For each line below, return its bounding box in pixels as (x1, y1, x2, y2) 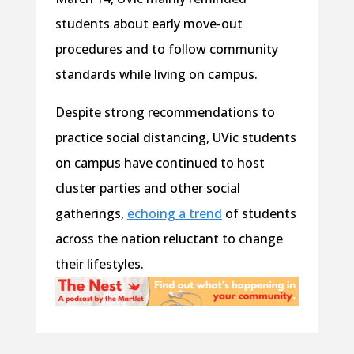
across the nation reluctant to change (55, 229, 283, 247)
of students (221, 204, 296, 222)
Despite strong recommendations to (55, 103, 275, 121)
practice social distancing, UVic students (55, 128, 296, 146)
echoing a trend (126, 204, 222, 222)
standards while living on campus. (55, 65, 258, 83)
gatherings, (55, 204, 127, 222)
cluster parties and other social (55, 179, 240, 197)
